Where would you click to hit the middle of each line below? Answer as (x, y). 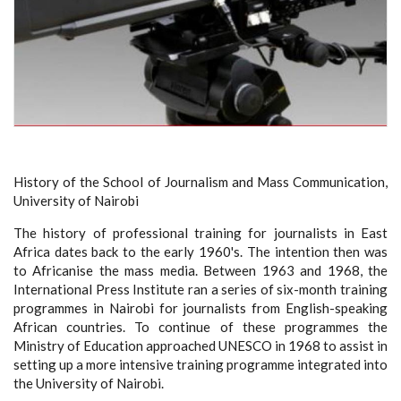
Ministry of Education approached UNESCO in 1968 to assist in (200, 345)
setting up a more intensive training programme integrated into (200, 364)
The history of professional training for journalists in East (200, 232)
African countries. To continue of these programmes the (200, 326)
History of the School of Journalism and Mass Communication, (200, 181)
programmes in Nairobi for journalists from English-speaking (200, 307)
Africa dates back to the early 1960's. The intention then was (200, 251)
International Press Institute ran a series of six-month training (200, 289)
